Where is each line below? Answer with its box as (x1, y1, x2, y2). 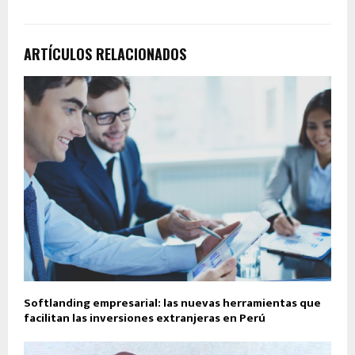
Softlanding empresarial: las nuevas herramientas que (24, 292, 321, 313)
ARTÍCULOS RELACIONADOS (24, 43, 186, 64)
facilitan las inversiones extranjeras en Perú (24, 307, 265, 328)
